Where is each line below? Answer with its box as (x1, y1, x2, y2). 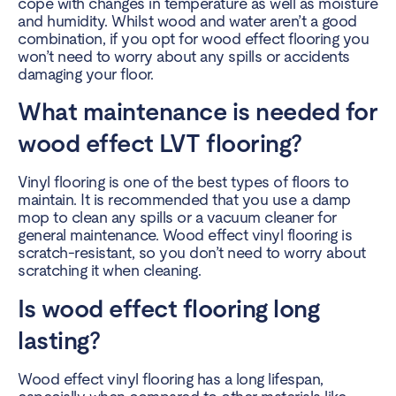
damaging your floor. (18, 65, 153, 83)
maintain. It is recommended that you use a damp (18, 190, 351, 209)
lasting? (18, 325, 100, 354)
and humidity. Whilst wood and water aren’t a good (18, 11, 357, 30)
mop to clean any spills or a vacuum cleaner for (18, 208, 337, 227)
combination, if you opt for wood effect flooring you (18, 29, 369, 48)
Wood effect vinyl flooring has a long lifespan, (18, 369, 324, 388)
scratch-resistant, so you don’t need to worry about (18, 243, 366, 263)
